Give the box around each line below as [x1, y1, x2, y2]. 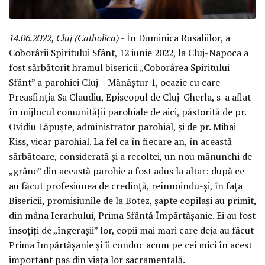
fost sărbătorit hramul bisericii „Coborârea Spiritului [9, 60, 230, 74]
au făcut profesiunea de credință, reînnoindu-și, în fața [9, 179, 243, 192]
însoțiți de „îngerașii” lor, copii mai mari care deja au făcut [9, 223, 254, 237]
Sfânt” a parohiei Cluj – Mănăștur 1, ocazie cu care [9, 75, 220, 89]
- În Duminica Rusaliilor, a [119, 31, 230, 44]
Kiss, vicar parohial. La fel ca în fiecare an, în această [9, 134, 232, 148]
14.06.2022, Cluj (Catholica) [9, 31, 119, 44]
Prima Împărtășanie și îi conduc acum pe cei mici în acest [9, 238, 252, 251]
